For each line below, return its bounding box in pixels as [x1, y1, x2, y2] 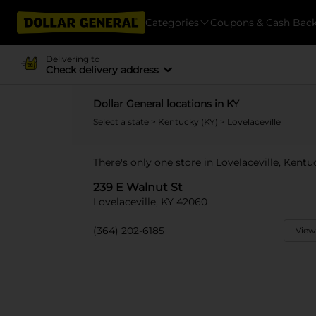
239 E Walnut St [93, 181, 183, 194]
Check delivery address [45, 63, 159, 76]
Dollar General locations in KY [93, 97, 239, 110]
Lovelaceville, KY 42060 [93, 195, 207, 208]
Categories [145, 16, 199, 29]
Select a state [93, 116, 151, 127]
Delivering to [45, 53, 100, 64]
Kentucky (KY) [158, 116, 220, 127]
